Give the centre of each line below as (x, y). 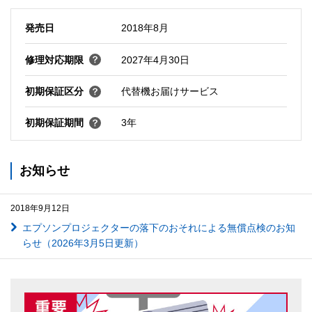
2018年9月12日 (40, 208)
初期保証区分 (54, 92)
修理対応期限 (54, 60)
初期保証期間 (54, 123)
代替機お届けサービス (170, 92)
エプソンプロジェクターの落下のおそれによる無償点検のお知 (158, 227)
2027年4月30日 (155, 60)
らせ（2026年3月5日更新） (83, 243)
